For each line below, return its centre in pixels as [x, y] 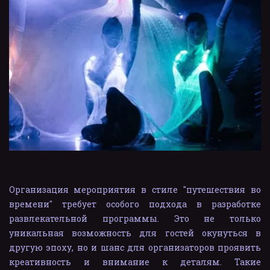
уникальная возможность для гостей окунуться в [135, 233]
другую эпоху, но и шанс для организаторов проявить [135, 247]
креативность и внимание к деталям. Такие [135, 262]
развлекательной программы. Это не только [135, 218]
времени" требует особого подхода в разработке [135, 204]
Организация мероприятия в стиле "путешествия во [135, 190]
